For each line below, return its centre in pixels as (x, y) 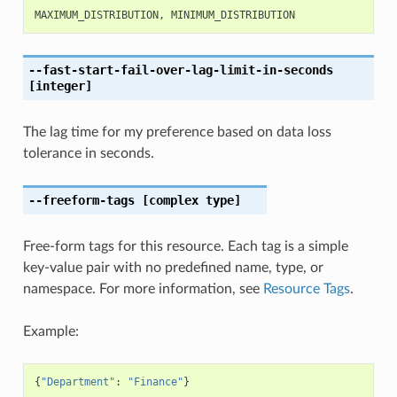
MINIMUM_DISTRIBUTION (233, 15)
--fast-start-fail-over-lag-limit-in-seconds (180, 70)
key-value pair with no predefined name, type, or (173, 267)
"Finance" (155, 381)
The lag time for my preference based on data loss (177, 132)
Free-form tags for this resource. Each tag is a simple (185, 246)
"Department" (78, 381)
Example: (51, 331)
